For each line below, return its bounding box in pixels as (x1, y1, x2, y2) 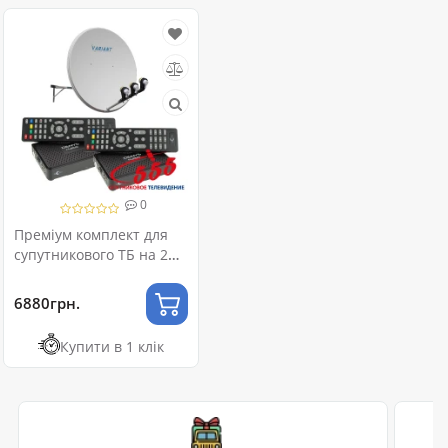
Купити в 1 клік (59, 336, 164, 356)
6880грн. (14, 293, 80, 314)
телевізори (14, 264, 90, 284)
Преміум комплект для (14, 224, 168, 244)
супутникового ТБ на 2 (14, 244, 168, 264)
